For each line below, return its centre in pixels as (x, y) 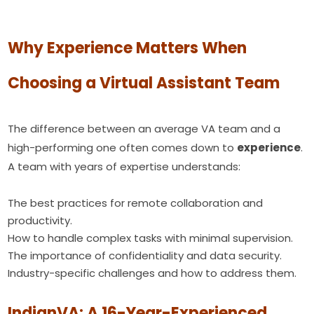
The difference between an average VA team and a (144, 129)
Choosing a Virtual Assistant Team (144, 83)
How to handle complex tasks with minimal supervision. (151, 238)
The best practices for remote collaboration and (136, 203)
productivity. (40, 220)
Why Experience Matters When (128, 48)
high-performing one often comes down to (123, 148)
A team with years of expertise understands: (124, 166)
